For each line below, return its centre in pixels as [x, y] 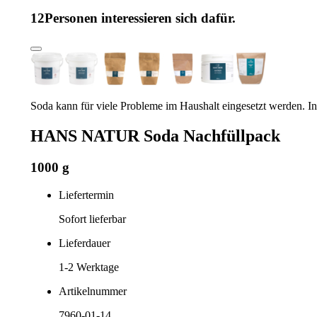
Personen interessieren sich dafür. [140, 18]
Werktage [96, 267]
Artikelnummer [93, 291]
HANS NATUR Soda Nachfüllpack [155, 136]
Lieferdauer [85, 243]
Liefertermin [86, 195]
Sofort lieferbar [92, 219]
